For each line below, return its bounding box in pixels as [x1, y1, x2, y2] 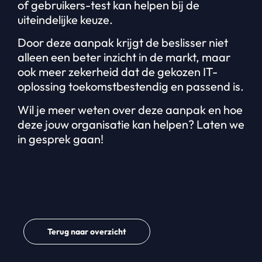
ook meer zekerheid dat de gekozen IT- [18, 64, 218, 80]
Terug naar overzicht [47, 226, 126, 237]
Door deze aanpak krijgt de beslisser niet [18, 35, 228, 50]
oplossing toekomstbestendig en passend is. [18, 79, 244, 94]
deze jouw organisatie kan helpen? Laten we [18, 116, 244, 132]
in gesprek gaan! [18, 131, 104, 146]
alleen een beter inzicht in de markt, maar [18, 50, 230, 65]
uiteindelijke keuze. [18, 12, 113, 27]
